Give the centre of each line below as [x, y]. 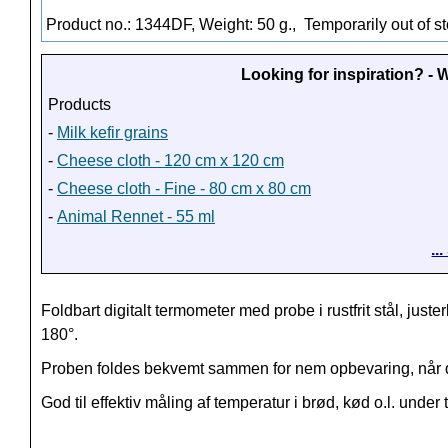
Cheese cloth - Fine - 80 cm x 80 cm [184, 189]
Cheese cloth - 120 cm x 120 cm [170, 161]
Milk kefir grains [112, 133]
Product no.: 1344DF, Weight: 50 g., [173, 25]
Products [79, 105]
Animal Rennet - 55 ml [136, 217]
